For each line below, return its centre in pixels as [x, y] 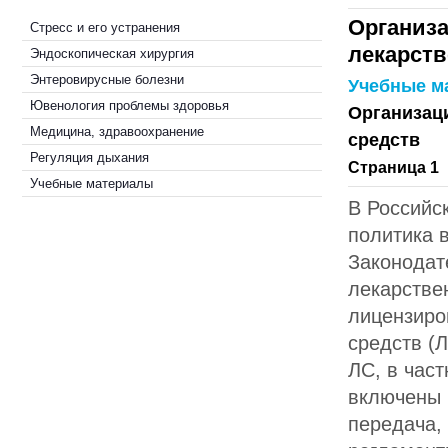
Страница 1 [393, 167]
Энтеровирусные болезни [107, 79]
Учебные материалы [91, 183]
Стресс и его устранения [105, 27]
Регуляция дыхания [89, 157]
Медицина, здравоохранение [117, 131]
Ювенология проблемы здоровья [129, 105]
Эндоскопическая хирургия [112, 53]
